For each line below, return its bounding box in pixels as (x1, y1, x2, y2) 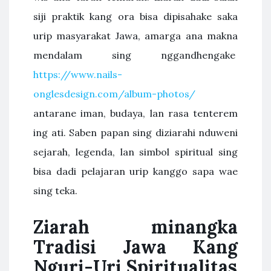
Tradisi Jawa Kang (33, 235, 238, 258)
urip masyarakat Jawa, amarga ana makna (33, 30, 238, 42)
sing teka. (33, 184, 77, 197)
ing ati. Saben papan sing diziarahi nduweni (33, 126, 238, 139)
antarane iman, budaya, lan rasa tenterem (33, 107, 238, 119)
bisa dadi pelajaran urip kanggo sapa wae (33, 165, 238, 177)
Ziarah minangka (33, 215, 238, 238)
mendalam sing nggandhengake (33, 49, 238, 61)
